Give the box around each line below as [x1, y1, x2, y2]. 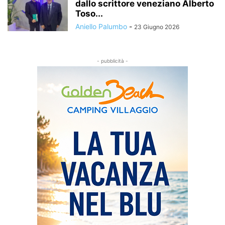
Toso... [75, 8, 103, 19]
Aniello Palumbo [75, 22, 127, 31]
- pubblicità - [97, 57, 128, 64]
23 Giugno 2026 [134, 23, 179, 31]
